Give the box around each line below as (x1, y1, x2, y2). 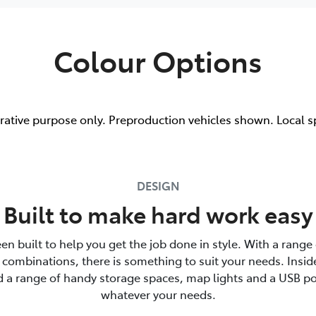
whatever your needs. (100, 286, 216, 303)
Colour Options (54, 41, 262, 80)
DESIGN (136, 178, 180, 194)
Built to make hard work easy (3, 198, 313, 230)
